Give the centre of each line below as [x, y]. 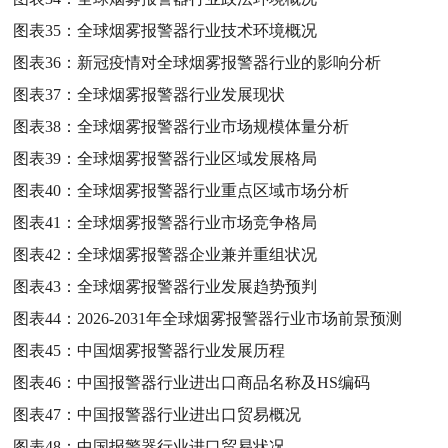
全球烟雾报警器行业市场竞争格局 [197, 222]
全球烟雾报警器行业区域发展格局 [197, 158]
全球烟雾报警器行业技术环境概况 [197, 30]
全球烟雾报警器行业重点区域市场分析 [213, 190]
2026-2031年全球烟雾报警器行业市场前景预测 [240, 318]
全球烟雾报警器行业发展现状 [181, 94]
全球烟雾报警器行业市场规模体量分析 [213, 126]
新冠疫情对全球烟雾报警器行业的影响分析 [229, 62]
